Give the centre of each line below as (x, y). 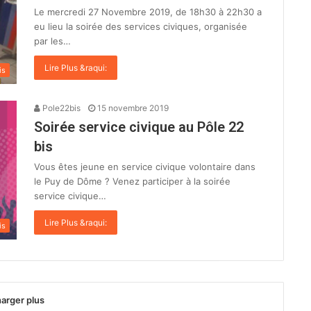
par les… (52, 41)
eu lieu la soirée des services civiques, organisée (141, 26)
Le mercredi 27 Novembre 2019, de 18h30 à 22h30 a (148, 11)
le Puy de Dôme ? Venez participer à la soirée (132, 182)
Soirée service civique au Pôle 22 (139, 127)
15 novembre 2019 (133, 108)
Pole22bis (60, 108)
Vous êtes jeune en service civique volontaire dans (145, 167)
